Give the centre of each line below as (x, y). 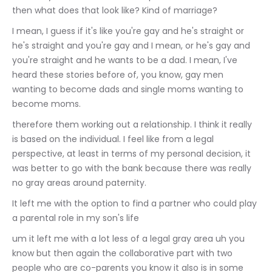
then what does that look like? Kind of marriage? (115, 10)
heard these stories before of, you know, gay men (119, 75)
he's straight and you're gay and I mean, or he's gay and (132, 46)
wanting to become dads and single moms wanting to (129, 89)
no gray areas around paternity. (79, 183)
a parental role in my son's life (76, 218)
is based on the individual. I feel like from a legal (114, 139)
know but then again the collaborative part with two (124, 253)
